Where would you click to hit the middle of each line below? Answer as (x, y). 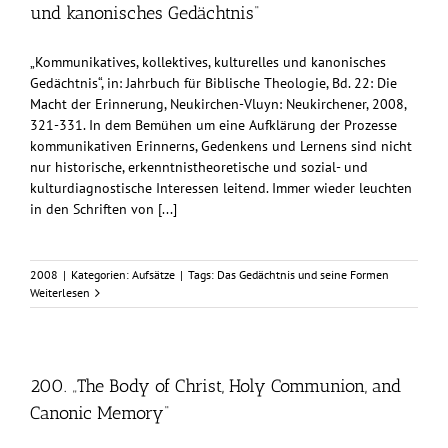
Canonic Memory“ (99, 413)
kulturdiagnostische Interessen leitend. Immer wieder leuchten (221, 188)
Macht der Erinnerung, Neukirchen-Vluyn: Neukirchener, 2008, (218, 104)
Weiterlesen (60, 293)
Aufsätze (153, 275)
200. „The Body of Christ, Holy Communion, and (215, 386)
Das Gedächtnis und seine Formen (303, 275)
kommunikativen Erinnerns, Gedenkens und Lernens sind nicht (221, 146)
